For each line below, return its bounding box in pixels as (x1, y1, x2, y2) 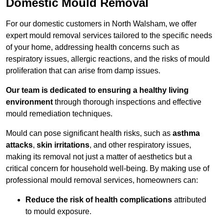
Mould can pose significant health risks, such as (6, 129, 173, 138)
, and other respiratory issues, (89, 141, 191, 150)
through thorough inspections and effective (53, 98, 201, 107)
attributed (172, 196, 206, 204)
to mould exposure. (25, 207, 91, 216)
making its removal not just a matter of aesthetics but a (6, 153, 192, 161)
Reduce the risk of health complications (25, 196, 172, 204)
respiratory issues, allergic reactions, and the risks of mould (6, 55, 210, 64)
